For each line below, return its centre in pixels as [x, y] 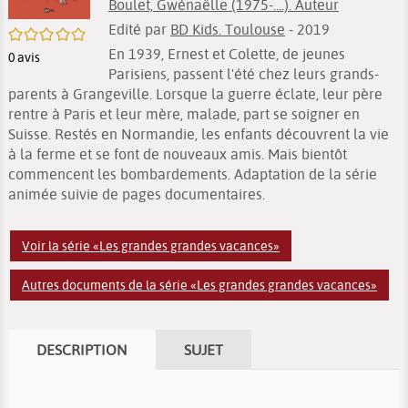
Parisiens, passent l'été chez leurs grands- [244, 74]
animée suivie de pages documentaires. [137, 194]
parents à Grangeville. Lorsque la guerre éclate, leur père [195, 94]
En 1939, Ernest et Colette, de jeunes [227, 54]
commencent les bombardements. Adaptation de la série [193, 174]
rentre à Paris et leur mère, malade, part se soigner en [184, 114]
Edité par [139, 29]
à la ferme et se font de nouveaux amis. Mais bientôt [178, 154]
